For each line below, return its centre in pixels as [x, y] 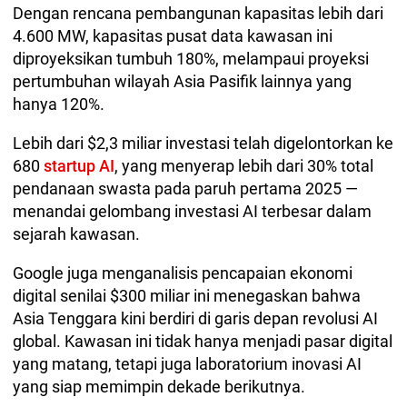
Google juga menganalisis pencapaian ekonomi [183, 273]
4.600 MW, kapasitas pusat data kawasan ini [173, 36]
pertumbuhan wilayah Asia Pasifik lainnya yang [182, 82]
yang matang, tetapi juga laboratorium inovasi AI [187, 364]
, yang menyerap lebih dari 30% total [244, 166]
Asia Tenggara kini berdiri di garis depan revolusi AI [195, 319]
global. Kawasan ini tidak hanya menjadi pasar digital [203, 342]
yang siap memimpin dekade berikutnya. [161, 387]
